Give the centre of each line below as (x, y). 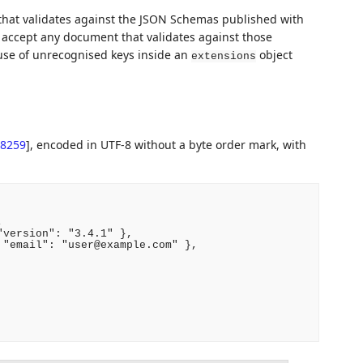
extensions (223, 56)
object (274, 54)
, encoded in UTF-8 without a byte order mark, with (168, 144)
